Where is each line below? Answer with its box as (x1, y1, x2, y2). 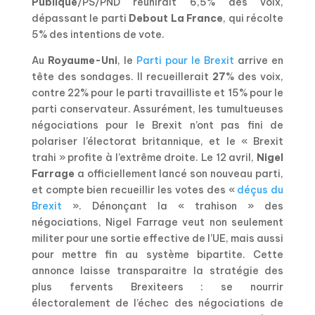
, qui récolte (223, 11, 284, 25)
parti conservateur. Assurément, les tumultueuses (31, 102, 284, 115)
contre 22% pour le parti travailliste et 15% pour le (31, 86, 284, 99)
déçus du (237, 183, 284, 196)
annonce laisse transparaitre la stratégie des (31, 264, 284, 277)
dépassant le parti (31, 11, 129, 25)
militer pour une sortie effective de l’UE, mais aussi (31, 231, 284, 245)
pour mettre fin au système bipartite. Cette (31, 247, 284, 261)
